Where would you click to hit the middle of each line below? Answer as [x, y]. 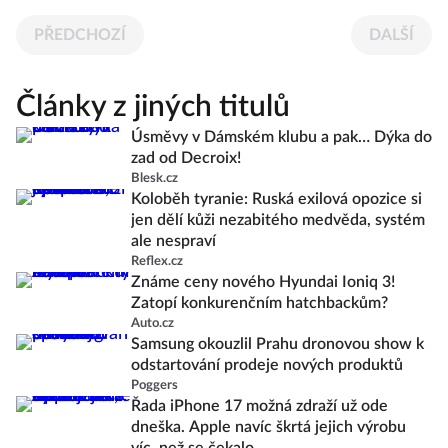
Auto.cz [152, 324]
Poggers [154, 386]
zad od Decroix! [186, 158]
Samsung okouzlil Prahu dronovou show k [277, 344]
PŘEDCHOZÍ [80, 35]
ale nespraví [173, 241]
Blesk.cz [154, 179]
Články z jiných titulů [153, 107]
